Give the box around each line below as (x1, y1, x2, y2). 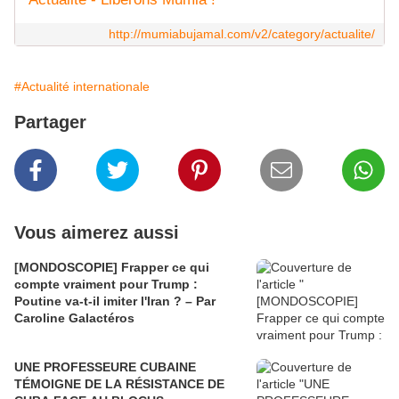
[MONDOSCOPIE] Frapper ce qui (14, 260, 209, 275)
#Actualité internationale (14, 79, 150, 94)
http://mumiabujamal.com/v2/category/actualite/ (109, 27, 375, 42)
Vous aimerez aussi (14, 223, 179, 243)
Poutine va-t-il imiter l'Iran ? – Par (14, 294, 216, 309)
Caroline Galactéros (14, 311, 134, 326)
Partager (14, 112, 86, 133)
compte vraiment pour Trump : (14, 277, 198, 292)
